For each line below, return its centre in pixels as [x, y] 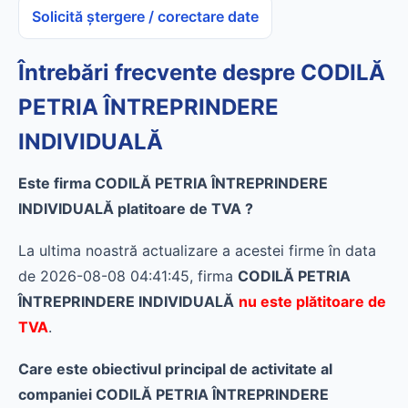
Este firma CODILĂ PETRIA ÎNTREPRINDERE [173, 183]
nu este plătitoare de [312, 301]
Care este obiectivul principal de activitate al [175, 369]
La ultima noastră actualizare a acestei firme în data [197, 250]
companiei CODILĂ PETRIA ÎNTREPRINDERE [173, 394]
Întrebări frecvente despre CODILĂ [202, 72]
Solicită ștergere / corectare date [145, 16]
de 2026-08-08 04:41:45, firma [128, 276]
